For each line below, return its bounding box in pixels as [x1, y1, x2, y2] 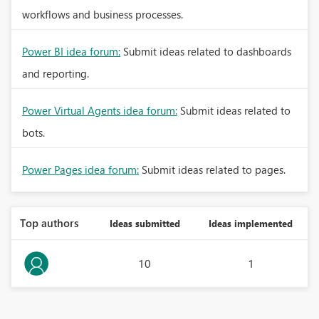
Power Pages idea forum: [22, 162, 139, 177]
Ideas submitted [109, 217, 180, 229]
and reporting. [22, 66, 89, 80]
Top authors [20, 216, 78, 230]
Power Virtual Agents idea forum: [22, 103, 177, 117]
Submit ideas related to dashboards [123, 44, 291, 58]
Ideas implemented [209, 217, 293, 229]
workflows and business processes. [22, 7, 183, 21]
